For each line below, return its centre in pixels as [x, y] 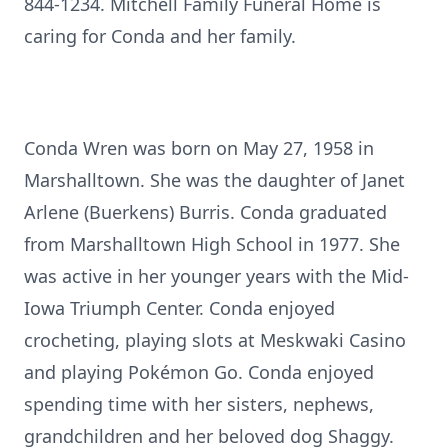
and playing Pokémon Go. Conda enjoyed [199, 372]
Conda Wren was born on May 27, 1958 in [199, 148]
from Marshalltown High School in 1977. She [212, 244]
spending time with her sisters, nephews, [199, 404]
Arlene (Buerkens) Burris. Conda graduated [205, 212]
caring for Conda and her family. [160, 36]
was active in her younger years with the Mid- [216, 276]
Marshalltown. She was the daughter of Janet [214, 180]
